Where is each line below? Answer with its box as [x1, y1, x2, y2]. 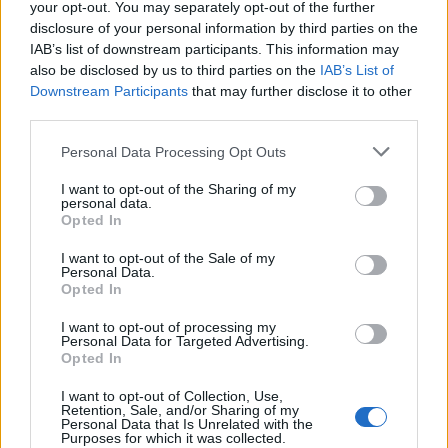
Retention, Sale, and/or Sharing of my [61, 402, 299, 418]
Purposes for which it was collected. [61, 430, 286, 446]
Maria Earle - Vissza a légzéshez [8, 68, 210, 85]
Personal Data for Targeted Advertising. [61, 333, 309, 349]
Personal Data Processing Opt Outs [61, 143, 286, 160]
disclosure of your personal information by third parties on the [30, 20, 418, 36]
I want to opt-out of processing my [61, 319, 276, 335]
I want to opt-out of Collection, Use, [61, 388, 283, 404]
